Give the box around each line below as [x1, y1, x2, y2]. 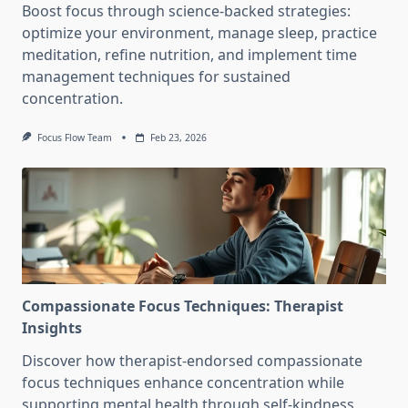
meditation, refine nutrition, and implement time [22, 45, 357, 66]
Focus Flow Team [36, 131, 112, 145]
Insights [22, 318, 82, 339]
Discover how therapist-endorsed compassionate [22, 351, 362, 372]
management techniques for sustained [22, 66, 291, 87]
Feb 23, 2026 [149, 131, 207, 145]
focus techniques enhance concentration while [22, 372, 344, 393]
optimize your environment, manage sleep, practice [22, 23, 377, 44]
